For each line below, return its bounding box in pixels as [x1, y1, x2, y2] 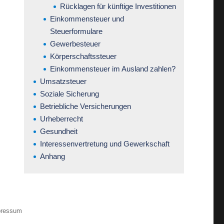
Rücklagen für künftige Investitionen [59, 1, 176, 10]
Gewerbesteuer [49, 39, 100, 48]
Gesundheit [39, 126, 77, 135]
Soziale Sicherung [39, 89, 99, 98]
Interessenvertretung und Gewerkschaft [39, 139, 169, 148]
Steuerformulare [49, 26, 102, 35]
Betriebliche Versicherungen [39, 101, 131, 110]
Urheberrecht [39, 114, 83, 123]
